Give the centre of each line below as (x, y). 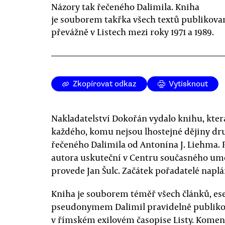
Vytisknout (188, 84)
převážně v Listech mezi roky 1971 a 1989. (133, 32)
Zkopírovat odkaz (105, 84)
